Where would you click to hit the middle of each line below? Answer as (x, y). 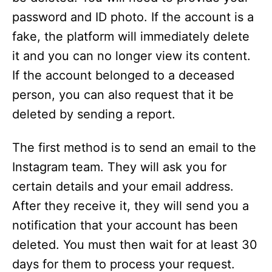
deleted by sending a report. (94, 114)
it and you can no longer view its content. (131, 56)
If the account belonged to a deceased (123, 76)
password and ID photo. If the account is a (133, 17)
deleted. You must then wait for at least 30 (135, 245)
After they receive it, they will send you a (131, 206)
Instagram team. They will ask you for (119, 167)
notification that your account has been (125, 226)
